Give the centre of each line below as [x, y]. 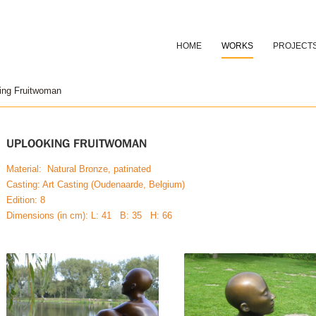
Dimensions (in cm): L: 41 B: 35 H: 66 [89, 215]
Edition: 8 [25, 200]
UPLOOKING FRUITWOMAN [76, 143]
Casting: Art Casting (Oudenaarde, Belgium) [95, 184]
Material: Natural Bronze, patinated [78, 169]
